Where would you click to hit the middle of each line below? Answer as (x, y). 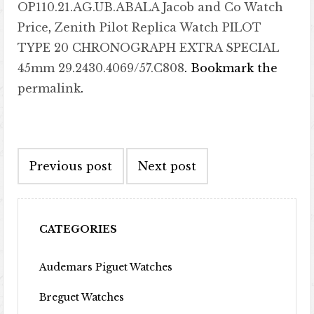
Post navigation (86, 142)
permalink (49, 88)
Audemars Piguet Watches (106, 267)
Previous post (71, 166)
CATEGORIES (78, 229)
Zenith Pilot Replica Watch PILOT (158, 27)
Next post (168, 166)
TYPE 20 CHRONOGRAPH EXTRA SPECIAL (149, 48)
